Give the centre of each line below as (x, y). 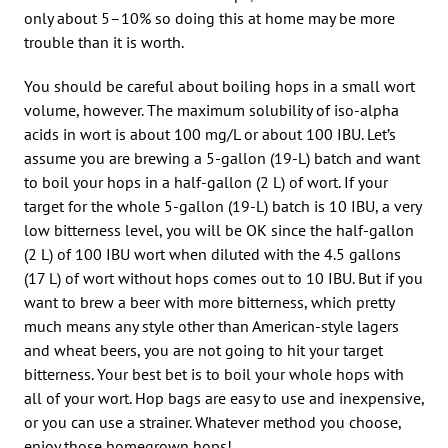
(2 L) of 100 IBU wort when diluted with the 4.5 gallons (212, 253)
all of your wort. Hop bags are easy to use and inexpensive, (224, 397)
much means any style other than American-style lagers (211, 325)
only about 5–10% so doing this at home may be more (209, 17)
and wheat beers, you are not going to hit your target (203, 349)
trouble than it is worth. (104, 41)
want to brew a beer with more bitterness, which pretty (209, 301)
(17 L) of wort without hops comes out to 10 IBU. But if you (223, 277)
